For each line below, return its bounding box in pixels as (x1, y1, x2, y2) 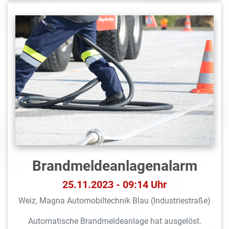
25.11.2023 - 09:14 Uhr (62, 178, 167, 191)
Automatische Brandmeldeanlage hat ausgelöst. (28, 216, 201, 226)
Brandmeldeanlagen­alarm (32, 157, 197, 175)
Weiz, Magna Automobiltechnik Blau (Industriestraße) (18, 196, 211, 206)
